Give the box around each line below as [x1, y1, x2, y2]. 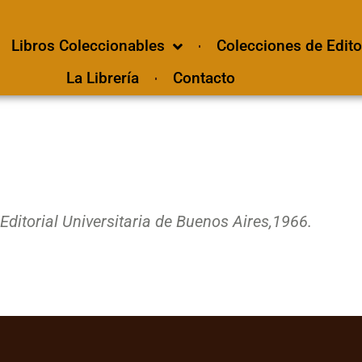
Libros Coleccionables [11, 36, 165, 55]
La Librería [65, 69, 139, 87]
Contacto [172, 69, 235, 87]
